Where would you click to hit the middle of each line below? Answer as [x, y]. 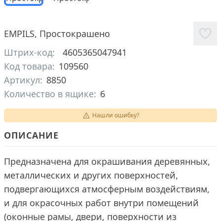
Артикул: [23, 80]
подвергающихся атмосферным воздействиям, [107, 189]
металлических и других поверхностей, [91, 175]
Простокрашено [75, 34]
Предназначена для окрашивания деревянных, [107, 161]
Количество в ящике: [50, 94]
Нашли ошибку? [115, 115]
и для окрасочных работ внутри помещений [101, 203]
